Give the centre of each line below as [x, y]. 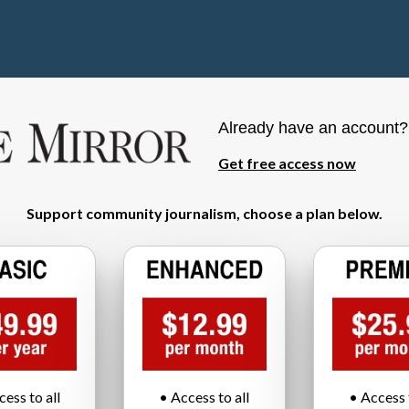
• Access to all [204, 396]
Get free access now [287, 163]
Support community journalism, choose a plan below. [204, 214]
